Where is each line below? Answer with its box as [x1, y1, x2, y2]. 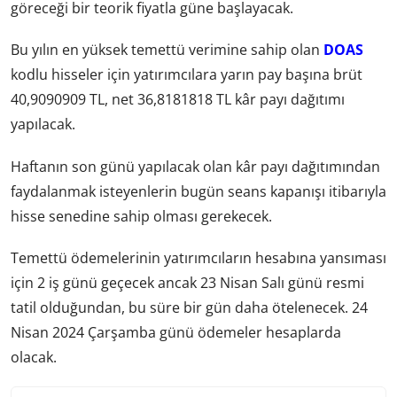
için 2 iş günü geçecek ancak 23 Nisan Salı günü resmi [11, 272, 364, 292]
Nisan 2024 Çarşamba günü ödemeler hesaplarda [11, 322, 341, 342]
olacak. [11, 346, 57, 367]
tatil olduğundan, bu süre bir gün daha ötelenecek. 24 [11, 297, 368, 317]
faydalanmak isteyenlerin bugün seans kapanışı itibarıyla [11, 181, 386, 201]
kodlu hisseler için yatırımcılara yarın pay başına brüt [11, 65, 362, 85]
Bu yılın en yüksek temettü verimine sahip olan [11, 40, 323, 60]
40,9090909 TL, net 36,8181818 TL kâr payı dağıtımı [11, 90, 345, 110]
